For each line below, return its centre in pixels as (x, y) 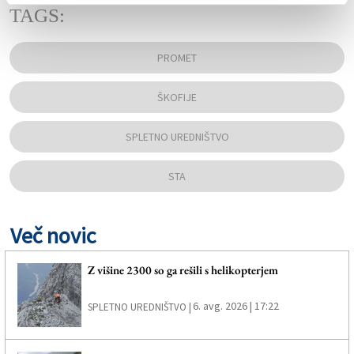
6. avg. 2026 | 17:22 (235, 306)
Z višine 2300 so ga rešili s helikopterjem (183, 270)
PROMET (177, 58)
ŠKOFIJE (177, 98)
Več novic (53, 236)
